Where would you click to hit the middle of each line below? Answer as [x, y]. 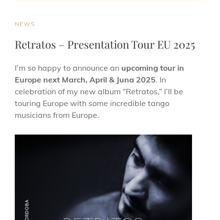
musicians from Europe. [57, 115]
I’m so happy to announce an [68, 68]
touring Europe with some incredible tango [92, 103]
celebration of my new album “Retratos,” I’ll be [99, 92]
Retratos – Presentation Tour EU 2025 [105, 44]
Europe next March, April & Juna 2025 [85, 80]
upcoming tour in [153, 68]
